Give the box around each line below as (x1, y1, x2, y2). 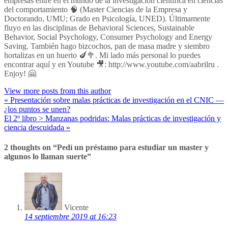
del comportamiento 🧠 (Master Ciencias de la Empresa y (4, 5, 187, 14)
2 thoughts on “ (4, 143, 57, 152)
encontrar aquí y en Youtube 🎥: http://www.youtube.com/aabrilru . (4, 60, 219, 69)
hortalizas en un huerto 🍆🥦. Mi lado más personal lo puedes (4, 51, 201, 60)
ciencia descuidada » (4, 123, 70, 132)
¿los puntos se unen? (4, 105, 70, 114)
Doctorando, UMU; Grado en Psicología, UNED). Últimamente (4, 14, 210, 23)
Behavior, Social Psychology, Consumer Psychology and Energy (4, 33, 212, 42)
